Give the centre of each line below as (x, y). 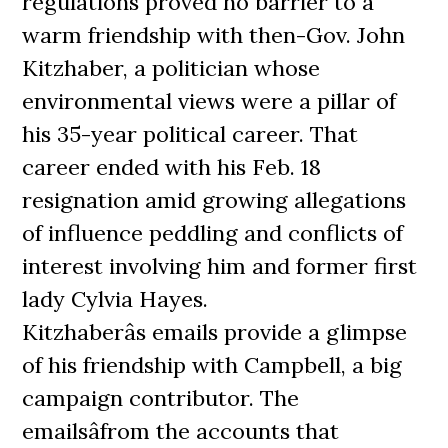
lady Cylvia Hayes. (115, 299)
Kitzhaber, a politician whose (171, 68)
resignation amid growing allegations (214, 200)
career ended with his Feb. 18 (172, 167)
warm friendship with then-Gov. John (214, 35)
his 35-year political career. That (190, 134)
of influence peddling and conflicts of (213, 233)
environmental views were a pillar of (209, 101)
